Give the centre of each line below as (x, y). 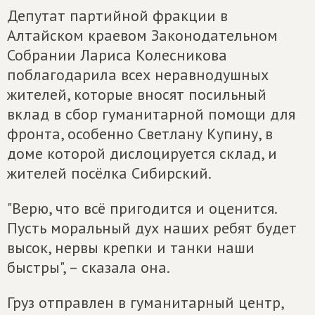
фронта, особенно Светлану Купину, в (140, 133)
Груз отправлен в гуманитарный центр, (145, 302)
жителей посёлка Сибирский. (109, 173)
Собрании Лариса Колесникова (117, 54)
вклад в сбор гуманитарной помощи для (151, 114)
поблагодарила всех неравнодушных (138, 74)
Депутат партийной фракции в (117, 15)
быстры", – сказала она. (89, 267)
